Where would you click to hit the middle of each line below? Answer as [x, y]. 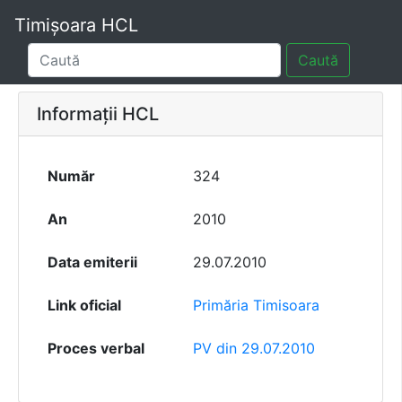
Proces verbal [96, 349]
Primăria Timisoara [256, 306]
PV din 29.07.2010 [254, 349]
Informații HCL [98, 114]
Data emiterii [92, 262]
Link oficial [84, 306]
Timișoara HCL [76, 25]
